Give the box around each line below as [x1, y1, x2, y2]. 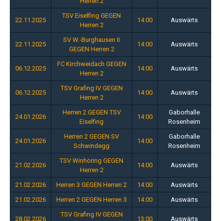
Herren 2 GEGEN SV [64, 132, 119, 140]
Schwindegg [74, 142, 110, 149]
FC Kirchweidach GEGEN [57, 60, 126, 68]
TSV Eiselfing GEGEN [62, 11, 121, 19]
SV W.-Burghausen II [63, 36, 120, 43]
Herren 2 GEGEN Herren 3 [56, 195, 127, 203]
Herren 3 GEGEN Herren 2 [56, 181, 127, 188]
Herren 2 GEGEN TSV [62, 108, 121, 116]
